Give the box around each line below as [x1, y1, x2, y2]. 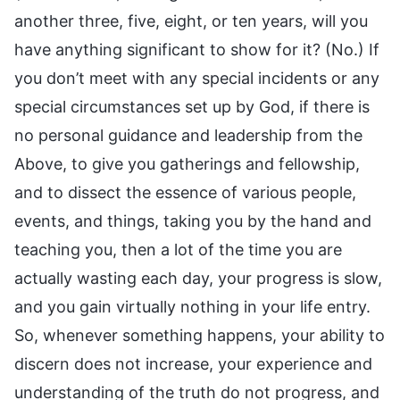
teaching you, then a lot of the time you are [14, 239, 342, 259]
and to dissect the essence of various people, [14, 182, 356, 202]
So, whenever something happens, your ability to [14, 325, 385, 345]
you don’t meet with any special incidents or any [14, 68, 379, 87]
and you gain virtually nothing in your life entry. [14, 296, 371, 316]
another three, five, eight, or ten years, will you [14, 11, 368, 30]
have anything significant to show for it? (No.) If [14, 39, 379, 59]
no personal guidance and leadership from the [14, 125, 362, 145]
